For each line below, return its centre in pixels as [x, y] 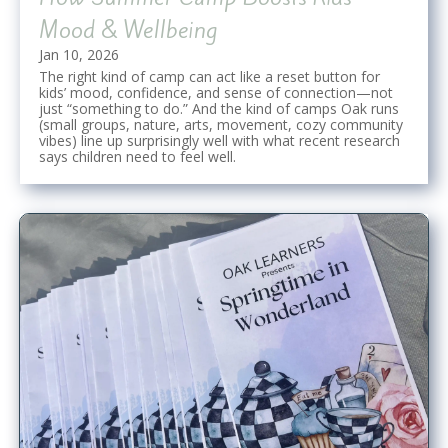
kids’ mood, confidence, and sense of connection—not [216, 92]
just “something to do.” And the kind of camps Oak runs [219, 108]
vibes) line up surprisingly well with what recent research [219, 140]
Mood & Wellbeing [128, 29]
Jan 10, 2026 [79, 54]
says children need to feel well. [137, 156]
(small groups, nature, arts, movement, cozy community [221, 124]
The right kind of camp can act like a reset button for [209, 76]
